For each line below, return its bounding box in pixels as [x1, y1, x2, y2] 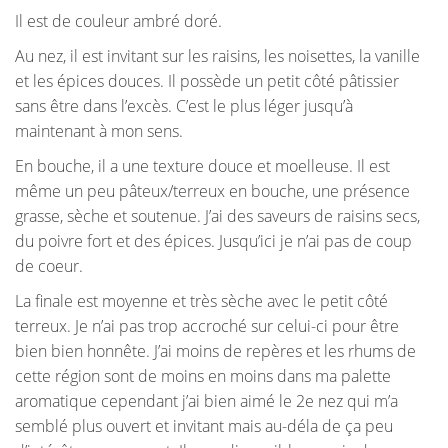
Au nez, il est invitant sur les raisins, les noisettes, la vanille [15, 45, 420, 68]
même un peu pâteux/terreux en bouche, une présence [15, 180, 410, 203]
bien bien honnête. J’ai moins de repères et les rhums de [15, 340, 416, 363]
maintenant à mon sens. [15, 120, 183, 143]
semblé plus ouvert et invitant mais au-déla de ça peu [15, 415, 393, 438]
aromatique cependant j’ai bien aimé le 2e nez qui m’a [15, 390, 398, 413]
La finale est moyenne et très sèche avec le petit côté [15, 290, 388, 313]
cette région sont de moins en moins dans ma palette [15, 365, 391, 388]
